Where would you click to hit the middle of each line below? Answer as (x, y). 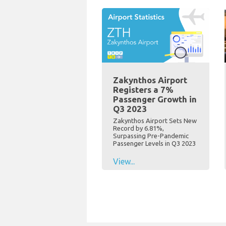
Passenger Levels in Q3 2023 (154, 144)
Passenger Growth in (155, 99)
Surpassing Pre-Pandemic (151, 136)
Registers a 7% (143, 90)
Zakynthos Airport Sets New (155, 121)
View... (124, 162)
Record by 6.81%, (138, 128)
